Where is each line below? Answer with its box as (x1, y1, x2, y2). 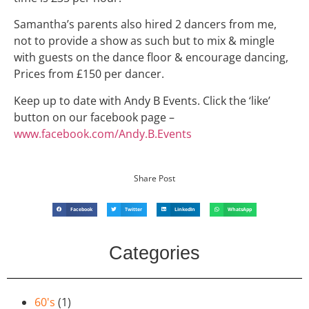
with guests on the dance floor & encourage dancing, (14, 50, 288, 66)
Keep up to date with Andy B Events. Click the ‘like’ (14, 92, 270, 108)
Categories (109, 242, 200, 263)
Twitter (125, 206, 143, 212)
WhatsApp (228, 206, 252, 212)
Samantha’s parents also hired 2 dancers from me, (14, 17, 277, 32)
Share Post (134, 172, 175, 185)
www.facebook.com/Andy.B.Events (14, 126, 192, 141)
